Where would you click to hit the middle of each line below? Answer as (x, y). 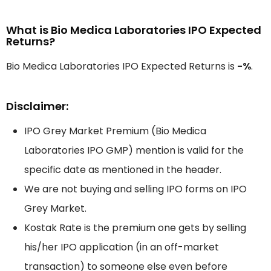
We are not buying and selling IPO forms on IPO (135, 189)
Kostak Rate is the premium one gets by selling (135, 228)
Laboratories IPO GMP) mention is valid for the (134, 151)
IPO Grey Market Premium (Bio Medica (115, 131)
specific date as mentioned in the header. (123, 170)
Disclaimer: (37, 106)
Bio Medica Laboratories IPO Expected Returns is (122, 67)
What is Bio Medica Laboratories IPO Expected (134, 30)
